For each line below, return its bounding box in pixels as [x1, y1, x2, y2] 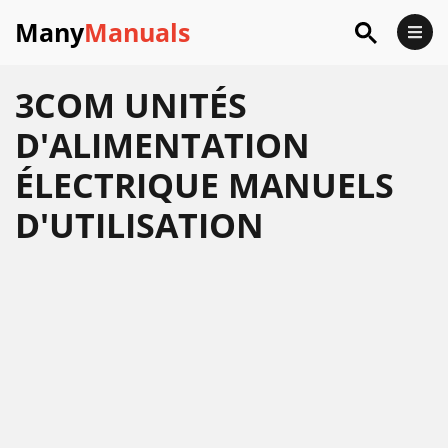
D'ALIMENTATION [15, 122, 310, 168]
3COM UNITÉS [15, 82, 247, 128]
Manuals [84, 15, 190, 49]
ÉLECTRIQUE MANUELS [15, 162, 394, 208]
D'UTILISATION [15, 202, 264, 248]
